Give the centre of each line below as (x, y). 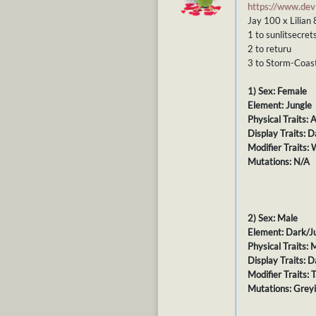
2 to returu (269, 49)
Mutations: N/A (279, 162)
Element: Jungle (280, 105)
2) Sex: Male (273, 218)
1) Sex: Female (277, 91)
